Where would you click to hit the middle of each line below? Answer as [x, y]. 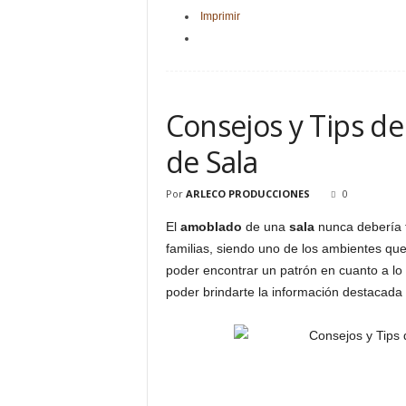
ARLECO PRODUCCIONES [247, 193]
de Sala [212, 162]
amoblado [211, 227]
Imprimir [220, 16]
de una [265, 227]
